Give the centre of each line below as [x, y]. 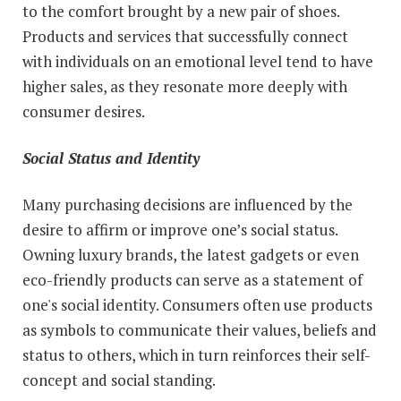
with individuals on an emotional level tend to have [198, 61]
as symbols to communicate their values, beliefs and [200, 329]
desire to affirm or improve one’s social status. [180, 229]
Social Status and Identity [111, 158]
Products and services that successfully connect [185, 36]
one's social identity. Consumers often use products [197, 304]
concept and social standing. [119, 380]
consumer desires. [84, 111]
